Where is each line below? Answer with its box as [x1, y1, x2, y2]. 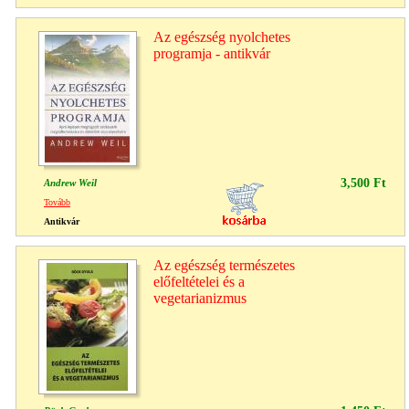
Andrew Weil [44, 176, 97, 188]
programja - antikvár [153, 45, 270, 61]
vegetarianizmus [153, 289, 246, 306]
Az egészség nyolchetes [153, 28, 290, 45]
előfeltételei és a [153, 273, 245, 289]
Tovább [44, 196, 70, 207]
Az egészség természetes [153, 257, 295, 273]
